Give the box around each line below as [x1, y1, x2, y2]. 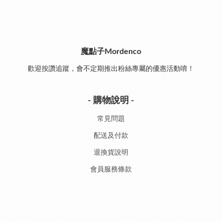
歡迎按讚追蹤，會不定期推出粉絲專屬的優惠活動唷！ [28, 65, 194, 72]
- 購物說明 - [88, 96, 134, 105]
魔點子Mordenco [81, 47, 141, 55]
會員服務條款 [90, 166, 132, 173]
